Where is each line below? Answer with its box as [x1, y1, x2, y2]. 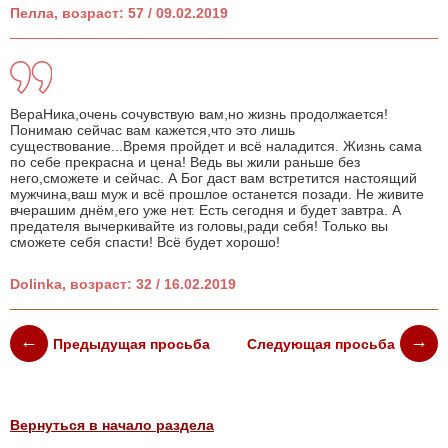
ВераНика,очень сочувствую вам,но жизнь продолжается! [10, 106, 388, 123]
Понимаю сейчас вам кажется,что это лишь [10, 122, 295, 139]
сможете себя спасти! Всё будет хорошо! [10, 234, 280, 251]
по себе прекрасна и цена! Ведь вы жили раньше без [10, 154, 360, 171]
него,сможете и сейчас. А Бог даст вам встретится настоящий [10, 170, 417, 187]
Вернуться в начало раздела [10, 417, 214, 434]
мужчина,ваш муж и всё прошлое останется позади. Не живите [10, 186, 424, 203]
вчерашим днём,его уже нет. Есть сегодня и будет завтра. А [10, 202, 401, 219]
